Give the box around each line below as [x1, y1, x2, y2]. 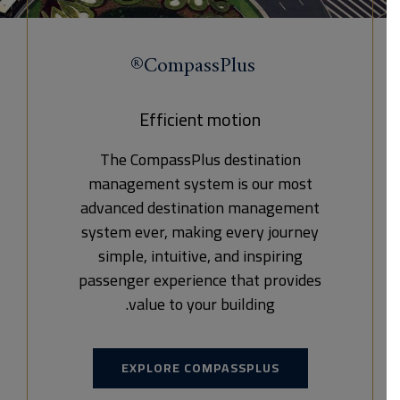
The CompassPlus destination [112, 145, 314, 174]
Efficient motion [153, 103, 274, 136]
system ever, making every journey [95, 217, 332, 246]
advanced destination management [94, 193, 333, 222]
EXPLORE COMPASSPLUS [134, 356, 293, 379]
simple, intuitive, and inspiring [111, 241, 316, 271]
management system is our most [101, 169, 326, 198]
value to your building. [141, 289, 288, 319]
